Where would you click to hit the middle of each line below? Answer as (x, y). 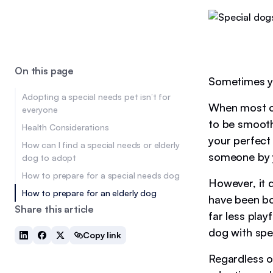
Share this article (55, 209)
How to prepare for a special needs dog (101, 175)
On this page (44, 71)
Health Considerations (66, 127)
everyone (40, 109)
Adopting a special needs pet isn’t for (96, 97)
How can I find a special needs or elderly (101, 145)
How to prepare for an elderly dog (89, 193)
